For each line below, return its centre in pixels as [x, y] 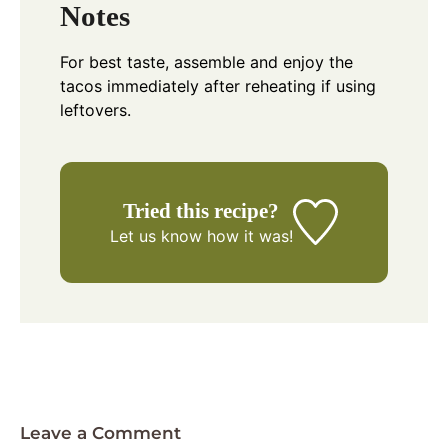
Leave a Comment [100, 432]
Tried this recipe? [201, 210]
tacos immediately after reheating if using [218, 85]
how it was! [247, 235]
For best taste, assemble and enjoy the [206, 61]
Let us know [155, 235]
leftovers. [95, 109]
